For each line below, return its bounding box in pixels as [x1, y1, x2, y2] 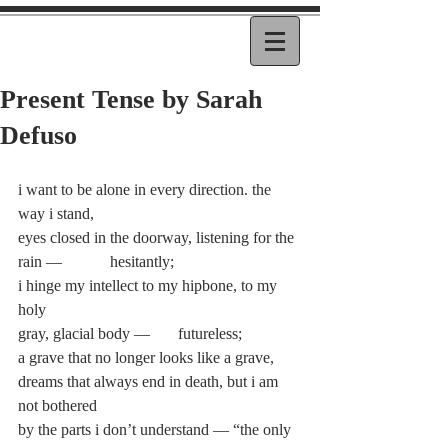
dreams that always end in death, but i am [18, 373, 282, 390]
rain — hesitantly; [18, 253, 174, 270]
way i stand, [18, 205, 94, 222]
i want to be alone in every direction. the [18, 181, 275, 198]
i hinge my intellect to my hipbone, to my [18, 277, 281, 294]
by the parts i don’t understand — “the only [18, 421, 295, 438]
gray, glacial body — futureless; [18, 325, 242, 342]
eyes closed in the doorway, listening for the [18, 229, 298, 246]
